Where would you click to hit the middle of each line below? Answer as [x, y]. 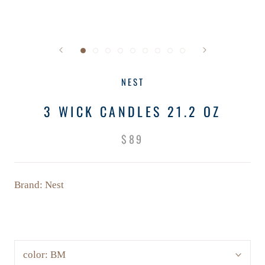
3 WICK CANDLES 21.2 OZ [132, 112]
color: [37, 255]
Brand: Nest [39, 185]
